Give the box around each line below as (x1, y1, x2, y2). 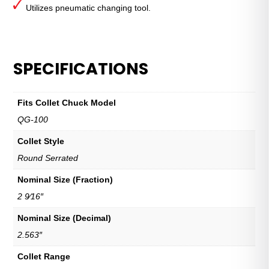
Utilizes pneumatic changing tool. (26, 2, 151, 13)
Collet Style (17, 136, 65, 146)
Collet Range (17, 251, 71, 261)
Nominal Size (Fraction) (17, 174, 113, 184)
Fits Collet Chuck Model (17, 97, 116, 107)
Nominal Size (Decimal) (17, 213, 112, 223)
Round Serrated (17, 153, 79, 163)
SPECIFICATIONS (13, 57, 149, 80)
